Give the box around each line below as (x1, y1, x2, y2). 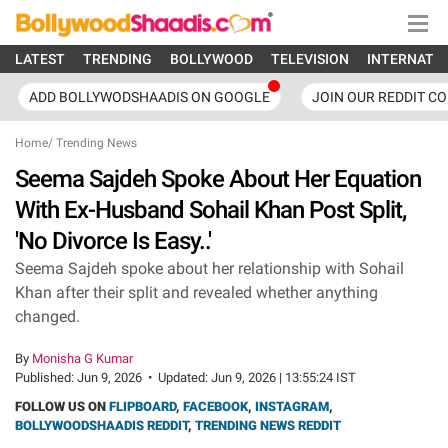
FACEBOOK (183, 399, 248, 414)
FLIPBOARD (109, 399, 176, 414)
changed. (15, 307, 80, 326)
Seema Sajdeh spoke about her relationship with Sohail (15, 259, 404, 278)
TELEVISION (271, 51, 349, 67)
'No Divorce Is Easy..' (15, 227, 211, 255)
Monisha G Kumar (32, 351, 133, 366)
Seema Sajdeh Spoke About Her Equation (15, 165, 421, 193)
